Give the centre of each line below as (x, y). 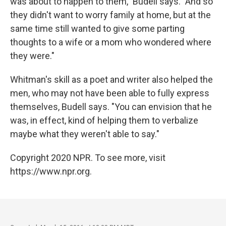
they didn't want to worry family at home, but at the (110, 15)
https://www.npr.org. (51, 171)
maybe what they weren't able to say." (85, 134)
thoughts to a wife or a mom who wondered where (111, 42)
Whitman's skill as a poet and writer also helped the (111, 79)
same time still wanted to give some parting (97, 28)
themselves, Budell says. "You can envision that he (111, 106)
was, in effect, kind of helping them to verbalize (104, 120)
